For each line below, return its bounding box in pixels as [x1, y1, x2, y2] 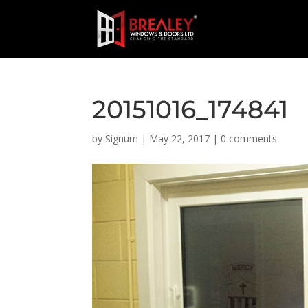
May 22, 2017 [149, 132, 210, 145]
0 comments [221, 132, 278, 145]
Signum [105, 132, 139, 145]
